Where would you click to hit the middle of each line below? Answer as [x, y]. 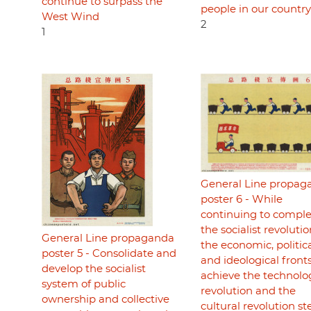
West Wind [70, 17]
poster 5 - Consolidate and [109, 254]
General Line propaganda [108, 239]
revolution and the [248, 292]
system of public [84, 285]
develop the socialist [94, 269]
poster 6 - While [241, 200]
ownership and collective [106, 300]
